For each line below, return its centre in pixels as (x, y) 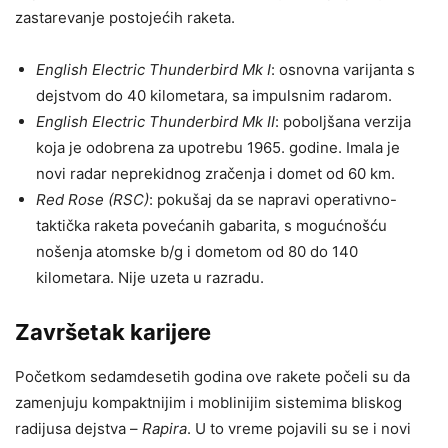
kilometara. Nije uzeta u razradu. (154, 278)
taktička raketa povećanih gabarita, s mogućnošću (211, 226)
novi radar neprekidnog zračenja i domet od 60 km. (215, 174)
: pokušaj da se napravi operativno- (273, 200)
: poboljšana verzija (343, 122)
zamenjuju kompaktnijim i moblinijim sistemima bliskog (208, 403)
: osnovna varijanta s (343, 70)
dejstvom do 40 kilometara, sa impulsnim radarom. (214, 96)
